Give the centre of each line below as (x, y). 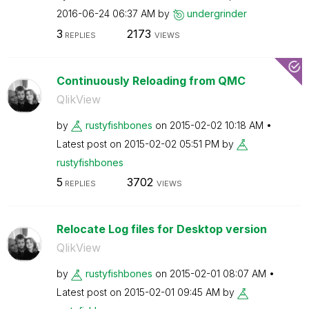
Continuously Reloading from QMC (151, 80)
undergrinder (217, 13)
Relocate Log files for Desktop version (161, 229)
